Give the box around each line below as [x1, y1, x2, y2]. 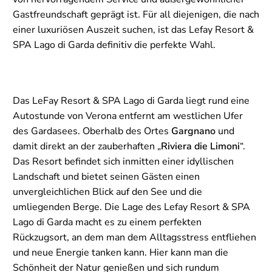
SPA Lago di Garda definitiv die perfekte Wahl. [13, 38, 216, 52]
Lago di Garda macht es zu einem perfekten [13, 216, 202, 229]
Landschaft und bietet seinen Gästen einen [13, 170, 200, 184]
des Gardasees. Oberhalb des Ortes [13, 124, 171, 138]
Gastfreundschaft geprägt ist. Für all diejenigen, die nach [13, 8, 259, 22]
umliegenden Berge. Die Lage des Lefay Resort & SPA [13, 200, 250, 214]
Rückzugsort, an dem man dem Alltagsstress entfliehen [13, 231, 256, 245]
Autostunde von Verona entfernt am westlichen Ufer [13, 109, 243, 123]
